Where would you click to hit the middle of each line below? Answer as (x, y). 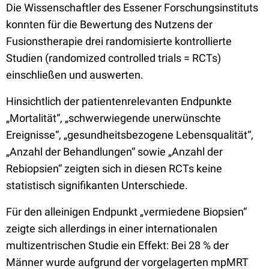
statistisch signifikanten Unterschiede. (97, 185)
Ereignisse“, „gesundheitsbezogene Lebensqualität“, (130, 135)
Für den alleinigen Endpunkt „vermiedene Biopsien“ (126, 212)
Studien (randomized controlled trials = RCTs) (113, 58)
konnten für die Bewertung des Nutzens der (109, 24)
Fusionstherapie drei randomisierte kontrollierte (119, 41)
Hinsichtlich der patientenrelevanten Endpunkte (119, 101)
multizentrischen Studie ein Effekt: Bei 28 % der (117, 245)
